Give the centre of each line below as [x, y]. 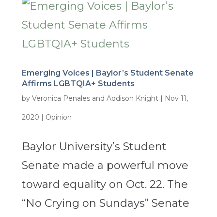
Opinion [58, 117]
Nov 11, [176, 99]
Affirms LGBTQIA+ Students [78, 84]
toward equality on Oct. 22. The [105, 185]
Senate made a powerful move [105, 166]
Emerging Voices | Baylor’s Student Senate [108, 73]
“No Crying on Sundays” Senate [105, 203]
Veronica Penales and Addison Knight [95, 99]
